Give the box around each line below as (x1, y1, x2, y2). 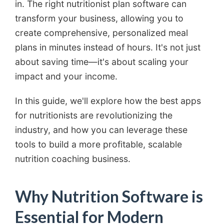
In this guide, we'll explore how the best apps (15, 95, 201, 106)
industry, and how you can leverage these (15, 124, 187, 135)
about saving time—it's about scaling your (15, 56, 188, 67)
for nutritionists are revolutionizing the (15, 110, 172, 121)
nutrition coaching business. (15, 153, 130, 164)
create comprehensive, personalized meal (15, 27, 188, 38)
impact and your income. (15, 71, 117, 82)
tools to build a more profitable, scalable (15, 139, 182, 150)
